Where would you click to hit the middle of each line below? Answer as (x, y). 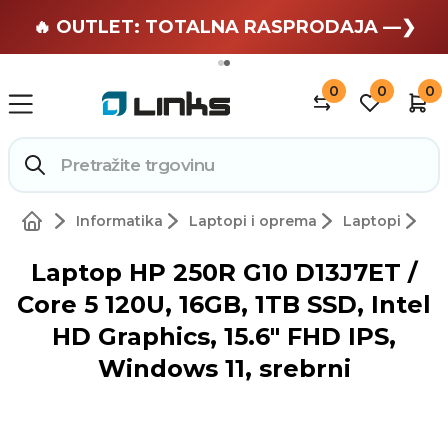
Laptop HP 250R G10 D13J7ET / (224, 273)
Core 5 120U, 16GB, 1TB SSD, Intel (224, 305)
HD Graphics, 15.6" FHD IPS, (224, 337)
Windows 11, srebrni (224, 369)
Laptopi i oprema (252, 221)
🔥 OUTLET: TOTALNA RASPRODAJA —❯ (224, 27)
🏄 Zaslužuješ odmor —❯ (224, 25)
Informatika (119, 221)
